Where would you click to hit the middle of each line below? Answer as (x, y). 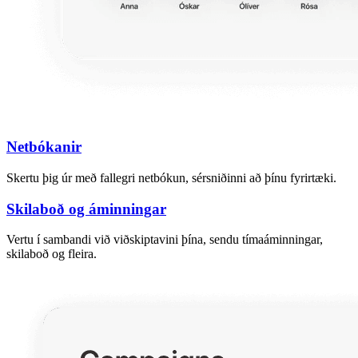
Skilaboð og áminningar (86, 209)
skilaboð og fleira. (52, 254)
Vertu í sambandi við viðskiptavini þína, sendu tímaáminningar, (165, 240)
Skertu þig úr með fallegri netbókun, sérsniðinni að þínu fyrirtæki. (171, 177)
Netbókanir (44, 147)
